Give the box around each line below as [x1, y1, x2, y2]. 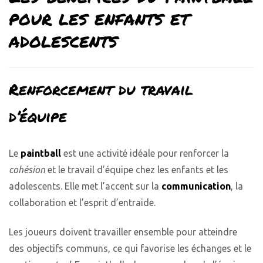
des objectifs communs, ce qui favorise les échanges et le [9, 243, 251, 254]
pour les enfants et [9, 4, 189, 32]
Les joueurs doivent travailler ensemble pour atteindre [9, 227, 237, 238]
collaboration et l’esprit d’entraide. [9, 197, 156, 208]
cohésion [9, 164, 45, 175]
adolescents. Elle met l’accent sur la [9, 180, 161, 191]
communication [161, 180, 231, 191]
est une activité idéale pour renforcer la [61, 147, 229, 159]
